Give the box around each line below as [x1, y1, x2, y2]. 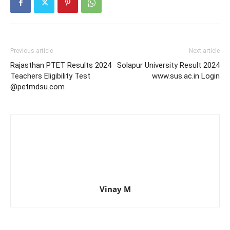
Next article [189, 47, 220, 54]
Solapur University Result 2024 [117, 61, 220, 70]
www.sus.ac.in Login [152, 71, 220, 81]
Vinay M [99, 184, 131, 194]
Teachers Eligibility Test [10, 71, 90, 81]
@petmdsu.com [10, 82, 65, 91]
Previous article [10, 47, 53, 54]
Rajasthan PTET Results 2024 [10, 61, 111, 70]
